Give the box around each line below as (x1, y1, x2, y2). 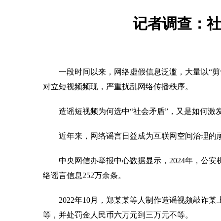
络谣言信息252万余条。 (43, 171, 126, 180)
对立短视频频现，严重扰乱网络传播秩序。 (43, 82, 193, 91)
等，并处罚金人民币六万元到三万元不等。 (43, 211, 193, 219)
